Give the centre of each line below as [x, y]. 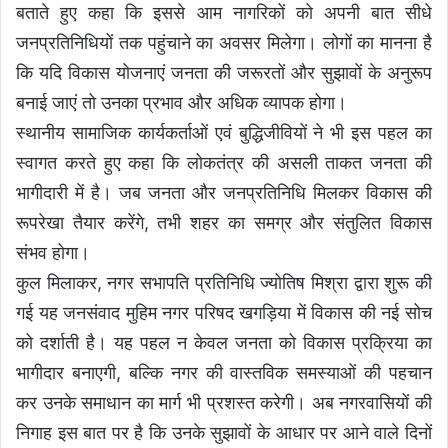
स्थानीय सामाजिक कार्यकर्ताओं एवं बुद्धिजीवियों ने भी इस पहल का [224, 133]
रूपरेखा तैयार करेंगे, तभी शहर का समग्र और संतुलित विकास [224, 223]
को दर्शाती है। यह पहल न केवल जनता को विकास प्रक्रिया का [224, 343]
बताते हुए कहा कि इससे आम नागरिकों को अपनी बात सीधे [224, 13]
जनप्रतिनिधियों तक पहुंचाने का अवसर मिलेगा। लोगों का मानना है [224, 43]
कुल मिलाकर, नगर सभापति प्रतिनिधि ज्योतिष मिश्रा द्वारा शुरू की [224, 283]
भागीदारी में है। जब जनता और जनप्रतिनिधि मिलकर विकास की [224, 193]
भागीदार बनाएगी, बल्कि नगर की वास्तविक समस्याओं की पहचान [224, 373]
